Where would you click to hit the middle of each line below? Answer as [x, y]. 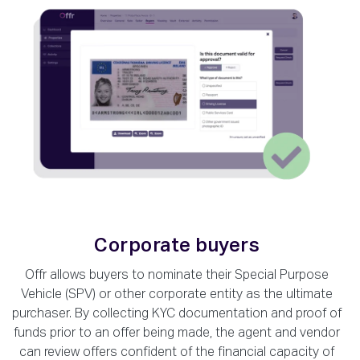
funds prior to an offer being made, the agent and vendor [177, 334]
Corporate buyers [177, 246]
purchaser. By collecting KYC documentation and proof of [177, 315]
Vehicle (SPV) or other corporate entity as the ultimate [177, 295]
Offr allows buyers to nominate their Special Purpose [177, 276]
